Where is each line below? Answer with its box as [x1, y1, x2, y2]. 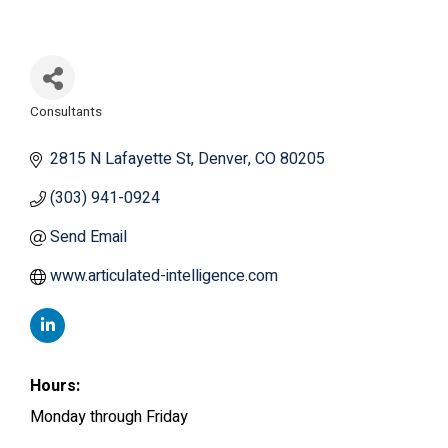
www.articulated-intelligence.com [50, 264, 278, 288]
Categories [29, 112, 125, 141]
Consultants [30, 102, 102, 122]
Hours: [30, 374, 80, 398]
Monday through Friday [30, 405, 188, 429]
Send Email [50, 225, 127, 249]
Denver [198, 147, 248, 171]
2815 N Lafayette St [50, 147, 191, 171]
